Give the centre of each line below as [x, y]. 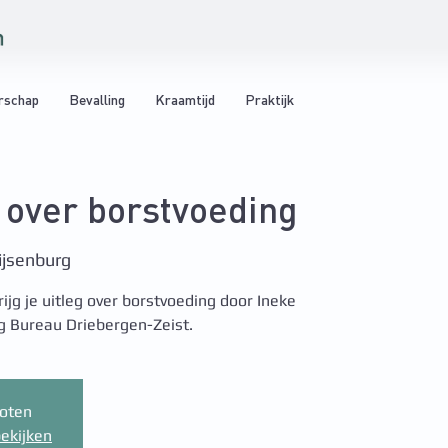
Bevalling [96, 101]
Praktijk [269, 101]
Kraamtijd [184, 101]
